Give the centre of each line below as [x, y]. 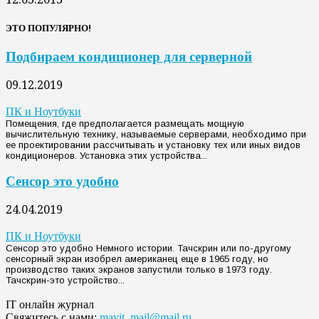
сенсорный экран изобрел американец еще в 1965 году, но [137, 259]
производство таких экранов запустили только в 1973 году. [139, 270]
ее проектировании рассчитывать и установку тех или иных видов [153, 145]
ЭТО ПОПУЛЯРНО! [48, 28]
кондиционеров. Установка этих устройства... [106, 155]
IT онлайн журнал [50, 305]
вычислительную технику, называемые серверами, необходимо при [156, 134]
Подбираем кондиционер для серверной [129, 57]
